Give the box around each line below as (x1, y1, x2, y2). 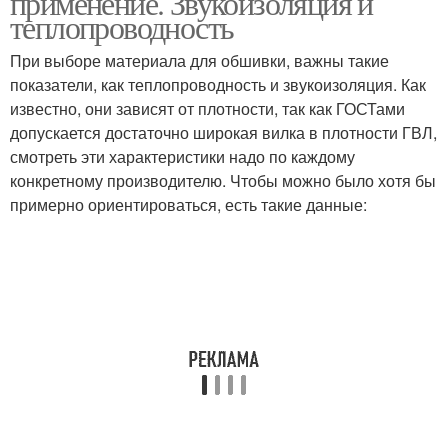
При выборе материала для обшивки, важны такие (10, 49, 389, 72)
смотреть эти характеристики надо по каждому (10, 145, 355, 168)
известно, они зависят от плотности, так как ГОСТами (10, 97, 405, 120)
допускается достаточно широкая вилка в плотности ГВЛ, (10, 121, 437, 144)
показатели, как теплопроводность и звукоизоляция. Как (10, 73, 426, 96)
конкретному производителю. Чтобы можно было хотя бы (10, 169, 436, 192)
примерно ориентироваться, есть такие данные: (10, 193, 367, 216)
